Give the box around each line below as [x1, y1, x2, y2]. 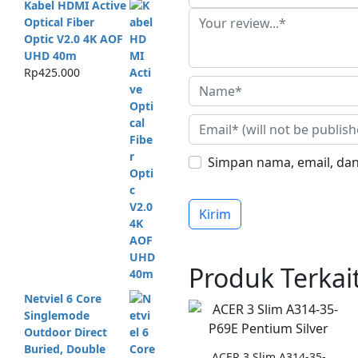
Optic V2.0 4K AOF [23, 31, 123, 47]
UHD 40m [23, 48, 77, 64]
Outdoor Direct [23, 324, 107, 340]
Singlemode [23, 307, 89, 323]
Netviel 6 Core [23, 290, 101, 306]
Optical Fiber [23, 14, 94, 30]
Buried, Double [23, 340, 105, 356]
